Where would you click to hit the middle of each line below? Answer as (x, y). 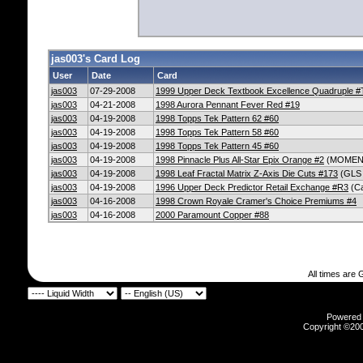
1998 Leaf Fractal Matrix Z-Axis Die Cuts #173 (247, 173)
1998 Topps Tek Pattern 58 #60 (217, 132)
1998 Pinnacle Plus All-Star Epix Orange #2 (240, 160)
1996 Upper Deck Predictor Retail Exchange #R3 (252, 187)
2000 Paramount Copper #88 (212, 215)
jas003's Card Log (96, 59)
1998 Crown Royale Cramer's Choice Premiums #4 (256, 201)
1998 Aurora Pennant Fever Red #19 (228, 105)
